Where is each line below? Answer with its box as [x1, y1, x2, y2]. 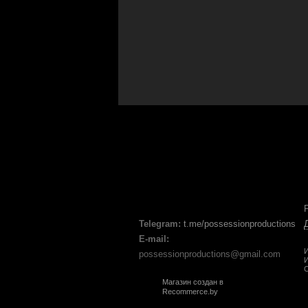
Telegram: [139, 219, 181, 229]
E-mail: [139, 234, 169, 244]
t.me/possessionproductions [181, 219, 296, 229]
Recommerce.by [162, 287, 218, 296]
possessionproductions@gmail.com [139, 249, 280, 259]
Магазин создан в [162, 278, 223, 286]
